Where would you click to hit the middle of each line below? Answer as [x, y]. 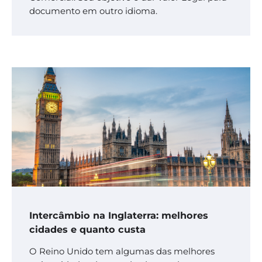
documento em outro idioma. [93, 11]
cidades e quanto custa [87, 229]
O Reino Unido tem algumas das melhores [122, 251]
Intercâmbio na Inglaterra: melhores [119, 215]
